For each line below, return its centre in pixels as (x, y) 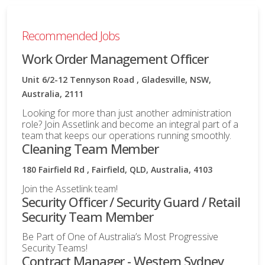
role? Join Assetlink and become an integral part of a (130, 124)
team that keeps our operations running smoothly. (127, 135)
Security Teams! (55, 248)
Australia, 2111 (53, 93)
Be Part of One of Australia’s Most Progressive (120, 236)
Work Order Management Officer (115, 58)
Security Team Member (88, 216)
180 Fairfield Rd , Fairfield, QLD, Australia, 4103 (117, 169)
